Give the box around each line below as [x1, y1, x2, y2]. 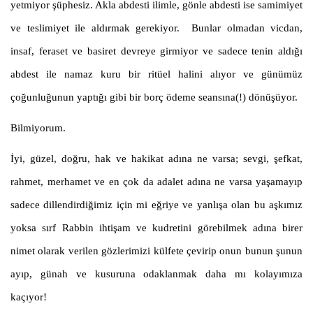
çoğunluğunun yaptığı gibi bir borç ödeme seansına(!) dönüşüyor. [10, 92, 298, 103]
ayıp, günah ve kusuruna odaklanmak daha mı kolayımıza [10, 268, 303, 280]
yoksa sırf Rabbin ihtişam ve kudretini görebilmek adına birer [10, 222, 303, 234]
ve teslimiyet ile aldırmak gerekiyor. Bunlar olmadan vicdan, [10, 22, 303, 34]
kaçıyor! [10, 291, 47, 303]
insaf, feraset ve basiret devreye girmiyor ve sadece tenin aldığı [10, 45, 303, 57]
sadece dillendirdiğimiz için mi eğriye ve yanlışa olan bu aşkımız [10, 199, 303, 211]
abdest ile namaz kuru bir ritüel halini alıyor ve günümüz [10, 68, 303, 80]
